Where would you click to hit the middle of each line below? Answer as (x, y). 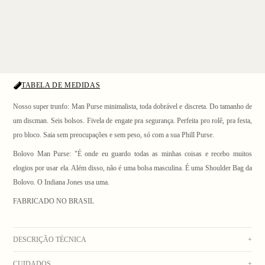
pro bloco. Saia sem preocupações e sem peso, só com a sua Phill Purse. (114, 135)
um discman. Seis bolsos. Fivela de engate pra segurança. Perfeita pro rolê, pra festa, (132, 121)
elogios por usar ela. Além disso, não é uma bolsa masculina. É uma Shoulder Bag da (132, 168)
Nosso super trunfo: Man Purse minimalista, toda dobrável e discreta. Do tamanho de (132, 106)
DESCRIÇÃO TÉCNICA (50, 240)
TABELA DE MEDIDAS (61, 85)
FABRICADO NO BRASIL (54, 201)
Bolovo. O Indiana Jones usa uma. (61, 182)
